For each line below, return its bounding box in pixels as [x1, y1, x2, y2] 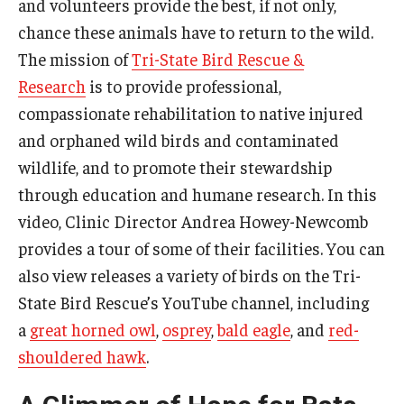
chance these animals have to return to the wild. [18, 20, 373, 42]
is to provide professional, [86, 74, 281, 96]
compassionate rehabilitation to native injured [18, 101, 363, 124]
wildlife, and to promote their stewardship [18, 155, 332, 178]
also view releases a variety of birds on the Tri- [18, 263, 361, 286]
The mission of [18, 47, 132, 69]
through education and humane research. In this [18, 182, 377, 205]
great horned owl [30, 317, 156, 340]
